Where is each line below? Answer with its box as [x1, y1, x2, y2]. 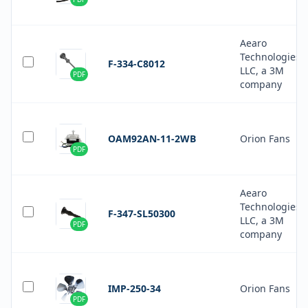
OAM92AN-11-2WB [108, 132, 196, 145]
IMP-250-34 [108, 282, 161, 295]
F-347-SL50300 [108, 207, 175, 220]
